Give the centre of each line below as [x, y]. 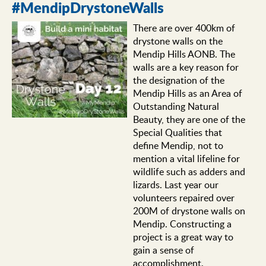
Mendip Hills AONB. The [184, 54]
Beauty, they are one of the [189, 119]
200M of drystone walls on [189, 210]
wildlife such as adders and [189, 171]
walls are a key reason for [186, 67]
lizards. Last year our [175, 184]
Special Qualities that [177, 132]
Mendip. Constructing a [182, 224]
